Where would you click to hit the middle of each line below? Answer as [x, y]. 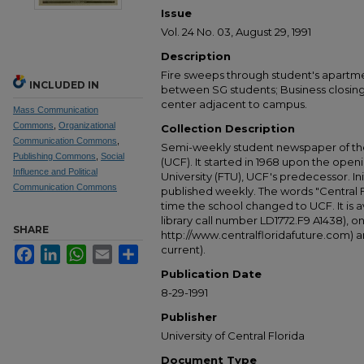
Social [113, 156]
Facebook [57, 251]
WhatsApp [110, 251]
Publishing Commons [54, 156]
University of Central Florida [233, 336]
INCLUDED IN [64, 85]
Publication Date [211, 274]
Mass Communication [56, 110]
